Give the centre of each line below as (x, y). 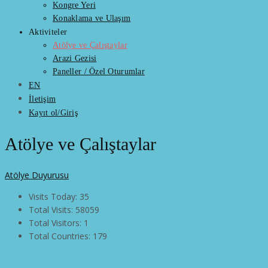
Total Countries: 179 (68, 236)
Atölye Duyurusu (37, 175)
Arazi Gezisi (75, 58)
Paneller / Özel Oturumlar (99, 71)
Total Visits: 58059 (64, 210)
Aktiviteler (48, 32)
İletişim (42, 99)
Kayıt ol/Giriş (53, 113)
